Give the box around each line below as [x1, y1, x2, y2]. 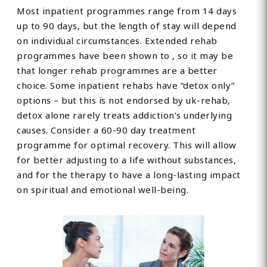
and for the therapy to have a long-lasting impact [17, 169, 241, 181]
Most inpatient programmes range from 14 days [17, 5, 237, 17]
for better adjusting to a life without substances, [17, 154, 237, 166]
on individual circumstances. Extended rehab [17, 35, 218, 47]
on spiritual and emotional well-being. [17, 184, 189, 196]
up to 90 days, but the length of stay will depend [17, 20, 237, 32]
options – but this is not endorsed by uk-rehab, [17, 94, 231, 107]
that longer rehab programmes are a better [17, 64, 218, 77]
